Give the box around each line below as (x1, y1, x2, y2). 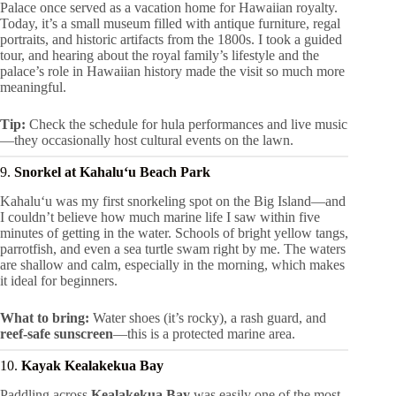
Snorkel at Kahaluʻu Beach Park (14, 164, 210, 179)
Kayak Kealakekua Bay (21, 357, 164, 373)
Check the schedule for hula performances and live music (26, 116, 347, 132)
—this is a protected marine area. (113, 325, 295, 341)
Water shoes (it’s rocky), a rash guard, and (89, 309, 326, 325)
